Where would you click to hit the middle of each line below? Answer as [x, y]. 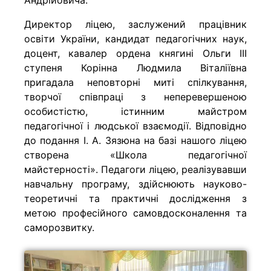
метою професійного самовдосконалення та [135, 213]
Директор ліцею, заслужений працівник [135, 24]
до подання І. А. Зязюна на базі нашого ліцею [135, 140]
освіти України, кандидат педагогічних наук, [135, 39]
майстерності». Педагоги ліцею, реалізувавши [135, 169]
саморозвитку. [59, 227]
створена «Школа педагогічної [135, 155]
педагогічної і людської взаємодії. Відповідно [135, 126]
